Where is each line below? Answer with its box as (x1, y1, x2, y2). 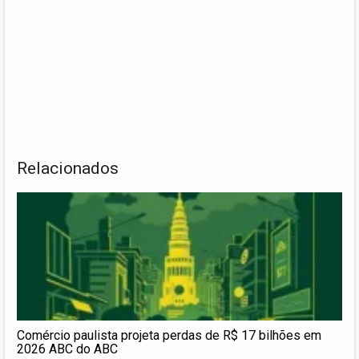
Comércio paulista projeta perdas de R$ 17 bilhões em (17, 327, 321, 343)
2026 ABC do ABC (17, 341, 118, 357)
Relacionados (17, 158, 119, 178)
